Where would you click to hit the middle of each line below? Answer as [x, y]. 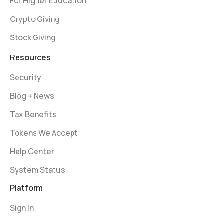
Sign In [22, 208]
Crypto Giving [35, 19]
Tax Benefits [33, 115]
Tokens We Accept [44, 133]
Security [26, 78]
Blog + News [32, 96]
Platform [26, 188]
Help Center [32, 152]
